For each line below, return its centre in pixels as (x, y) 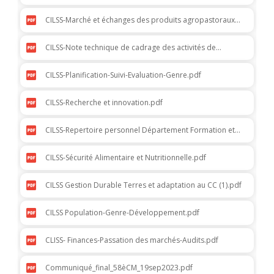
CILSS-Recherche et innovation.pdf (104, 103)
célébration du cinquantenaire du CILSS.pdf (120, 58)
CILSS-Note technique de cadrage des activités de (131, 48)
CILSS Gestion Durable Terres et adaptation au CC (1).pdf (143, 185)
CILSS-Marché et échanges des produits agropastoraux (140, 20)
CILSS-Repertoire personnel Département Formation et (140, 130)
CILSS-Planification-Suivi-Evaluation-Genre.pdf (123, 75)
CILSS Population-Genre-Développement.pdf (122, 213)
